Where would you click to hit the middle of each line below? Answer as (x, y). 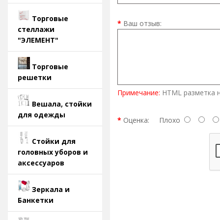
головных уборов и (53, 152)
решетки (35, 77)
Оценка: (136, 120)
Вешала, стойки (62, 104)
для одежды (41, 115)
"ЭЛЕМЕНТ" (38, 40)
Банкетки (36, 200)
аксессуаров (41, 163)
